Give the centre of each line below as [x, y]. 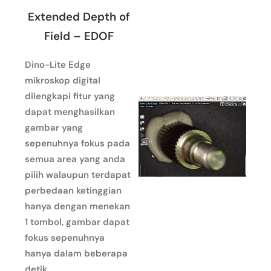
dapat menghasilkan [70, 112]
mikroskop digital [63, 80]
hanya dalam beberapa [76, 253]
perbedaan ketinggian [73, 190]
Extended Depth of [79, 16]
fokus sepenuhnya [65, 237]
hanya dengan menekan [77, 206]
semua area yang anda [75, 159]
